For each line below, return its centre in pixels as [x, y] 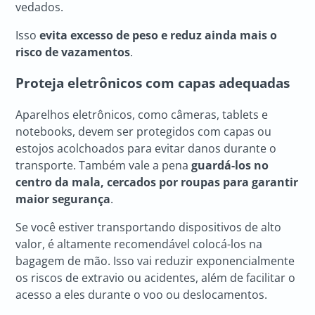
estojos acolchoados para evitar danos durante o [146, 148]
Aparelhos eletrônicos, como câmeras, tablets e [142, 114]
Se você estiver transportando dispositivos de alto [149, 227]
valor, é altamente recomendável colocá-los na [139, 244]
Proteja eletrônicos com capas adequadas [153, 83]
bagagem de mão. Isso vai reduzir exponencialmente [155, 261]
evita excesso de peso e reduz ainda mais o [159, 35]
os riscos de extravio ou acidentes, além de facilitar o [156, 277]
